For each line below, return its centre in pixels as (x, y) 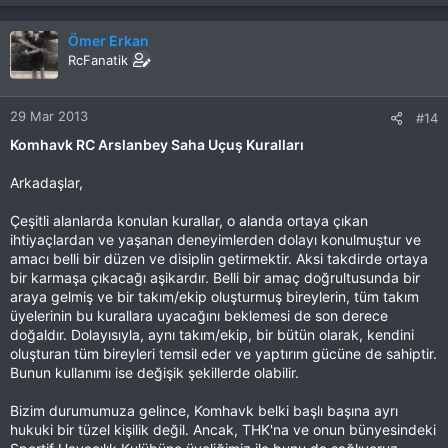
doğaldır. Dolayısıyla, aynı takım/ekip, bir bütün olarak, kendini (212, 334)
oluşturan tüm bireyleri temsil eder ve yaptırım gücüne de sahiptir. (223, 353)
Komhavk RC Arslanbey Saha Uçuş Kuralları (157, 144)
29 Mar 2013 (49, 115)
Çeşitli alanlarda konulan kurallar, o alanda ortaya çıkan (189, 220)
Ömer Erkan (108, 40)
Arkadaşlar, (46, 182)
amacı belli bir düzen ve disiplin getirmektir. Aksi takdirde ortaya (219, 258)
